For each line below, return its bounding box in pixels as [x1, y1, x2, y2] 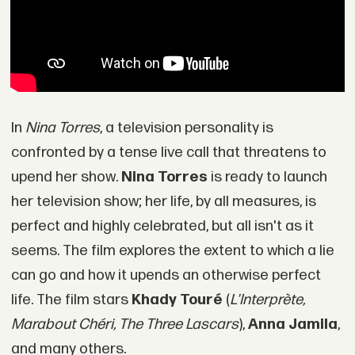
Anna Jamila [247, 315, 338, 334]
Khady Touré [131, 291, 226, 310]
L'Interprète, [229, 291, 305, 310]
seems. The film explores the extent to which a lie [10, 242, 334, 261]
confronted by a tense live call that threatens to [10, 143, 326, 162]
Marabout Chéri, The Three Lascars [10, 315, 239, 334]
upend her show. [10, 168, 121, 187]
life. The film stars [10, 291, 132, 310]
